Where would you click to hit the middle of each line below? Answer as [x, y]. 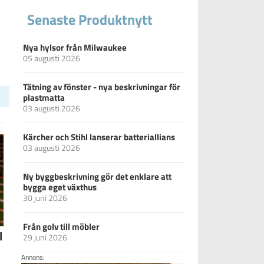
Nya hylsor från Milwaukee [75, 48]
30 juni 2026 [45, 198]
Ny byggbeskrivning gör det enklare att [97, 177]
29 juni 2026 [45, 237]
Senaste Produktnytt [90, 20]
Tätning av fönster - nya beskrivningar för [102, 87]
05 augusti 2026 [52, 58]
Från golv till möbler [61, 227]
